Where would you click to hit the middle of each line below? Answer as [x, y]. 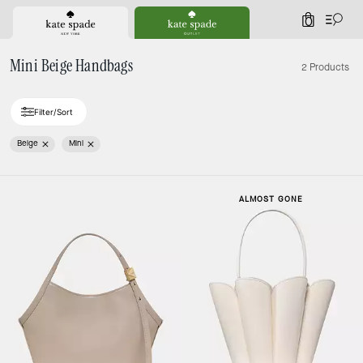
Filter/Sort [53, 112]
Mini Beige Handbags [71, 66]
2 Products [326, 67]
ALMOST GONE [271, 199]
